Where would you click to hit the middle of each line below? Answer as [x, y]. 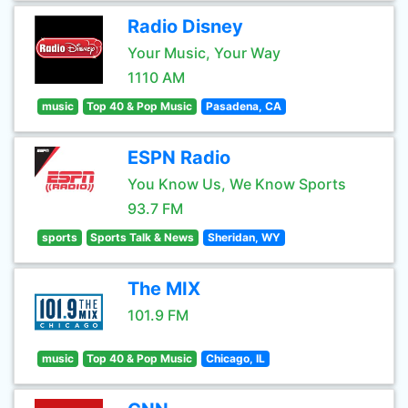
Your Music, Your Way [204, 53]
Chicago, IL [235, 358]
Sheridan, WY [244, 237]
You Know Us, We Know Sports [237, 184]
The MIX [164, 289]
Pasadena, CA [243, 106]
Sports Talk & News [143, 237]
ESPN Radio [179, 158]
